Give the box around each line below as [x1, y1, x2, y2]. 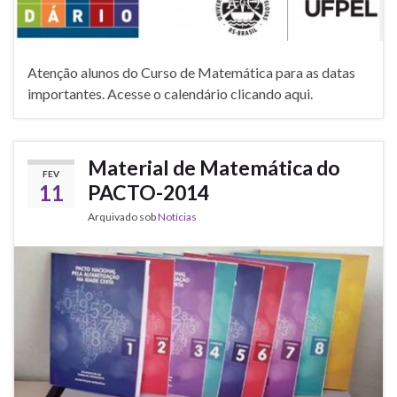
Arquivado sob [88, 209, 158, 223]
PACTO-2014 [88, 179, 209, 205]
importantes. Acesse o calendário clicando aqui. [27, 84, 313, 102]
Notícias [158, 209, 197, 223]
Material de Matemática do [88, 154, 340, 180]
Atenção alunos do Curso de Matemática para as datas [27, 63, 355, 81]
